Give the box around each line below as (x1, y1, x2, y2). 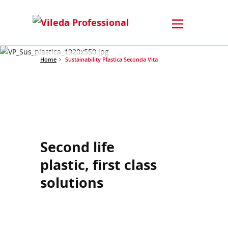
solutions (40, 173, 103, 192)
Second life (40, 137, 115, 156)
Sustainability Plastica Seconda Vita (65, 55, 158, 63)
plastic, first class (40, 155, 157, 174)
